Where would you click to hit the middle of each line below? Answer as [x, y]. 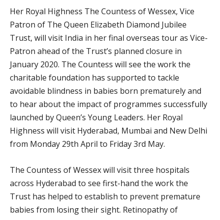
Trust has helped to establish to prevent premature [105, 196]
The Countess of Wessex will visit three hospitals [100, 170]
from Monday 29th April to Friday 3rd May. [87, 144]
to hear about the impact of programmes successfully [109, 104]
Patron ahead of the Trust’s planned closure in [96, 51]
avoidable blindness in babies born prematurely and [106, 91]
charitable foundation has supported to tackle [95, 77]
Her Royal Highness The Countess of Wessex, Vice [102, 11]
